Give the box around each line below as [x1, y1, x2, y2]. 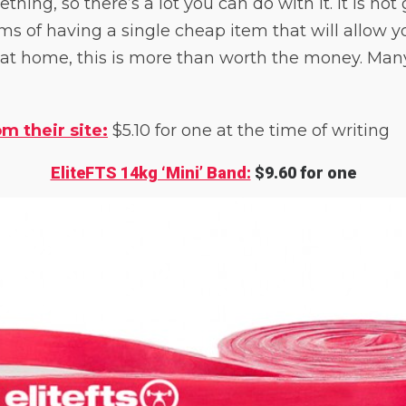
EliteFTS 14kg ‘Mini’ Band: [50, 163, 251, 182]
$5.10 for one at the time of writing [108, 121, 390, 140]
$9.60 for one [250, 163, 356, 182]
